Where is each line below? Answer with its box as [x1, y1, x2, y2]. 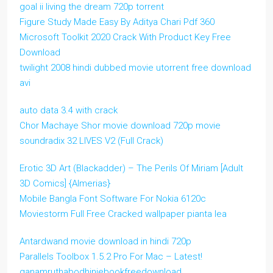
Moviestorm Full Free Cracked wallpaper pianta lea [19, 208, 227, 219]
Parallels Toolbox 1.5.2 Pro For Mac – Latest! [19, 251, 202, 262]
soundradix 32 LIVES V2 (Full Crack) [19, 135, 163, 146]
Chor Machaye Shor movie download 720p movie [19, 120, 221, 131]
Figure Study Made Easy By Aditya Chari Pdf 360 [19, 16, 214, 27]
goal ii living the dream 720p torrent [19, 1, 164, 12]
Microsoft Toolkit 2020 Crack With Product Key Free [19, 32, 231, 43]
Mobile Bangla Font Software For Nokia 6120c [19, 193, 206, 204]
